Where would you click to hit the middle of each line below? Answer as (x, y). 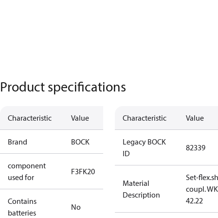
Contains (22, 201)
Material (136, 183)
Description (141, 195)
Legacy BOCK (144, 142)
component (27, 165)
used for (21, 177)
